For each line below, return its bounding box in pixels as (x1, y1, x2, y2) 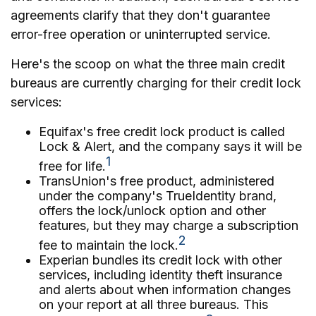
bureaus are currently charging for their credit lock (11, 75, 301, 90)
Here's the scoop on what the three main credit (11, 56, 285, 71)
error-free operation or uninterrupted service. (11, 27, 271, 42)
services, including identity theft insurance (39, 267, 282, 282)
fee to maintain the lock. (39, 238, 178, 253)
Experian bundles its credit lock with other (39, 253, 282, 267)
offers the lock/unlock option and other (39, 203, 266, 218)
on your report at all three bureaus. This (39, 297, 268, 312)
